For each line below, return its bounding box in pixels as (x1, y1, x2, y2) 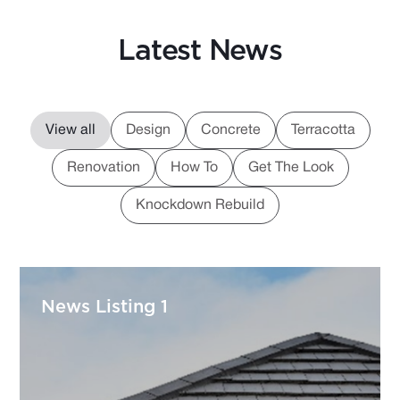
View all (45, 124, 96, 137)
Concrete (200, 124, 261, 137)
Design (125, 124, 171, 137)
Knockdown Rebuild (136, 199, 264, 212)
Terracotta (290, 124, 355, 137)
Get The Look (247, 162, 334, 174)
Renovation (66, 162, 140, 174)
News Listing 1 (41, 298, 169, 316)
